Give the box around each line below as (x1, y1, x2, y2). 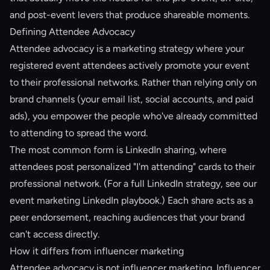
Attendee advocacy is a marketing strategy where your (10, 43, 244, 54)
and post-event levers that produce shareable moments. (10, 9, 250, 20)
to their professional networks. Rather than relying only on (10, 77, 257, 88)
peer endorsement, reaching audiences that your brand (10, 212, 245, 223)
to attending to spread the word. (10, 127, 148, 139)
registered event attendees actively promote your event (10, 60, 250, 71)
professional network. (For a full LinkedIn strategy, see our (10, 178, 257, 189)
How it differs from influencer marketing (10, 245, 184, 257)
